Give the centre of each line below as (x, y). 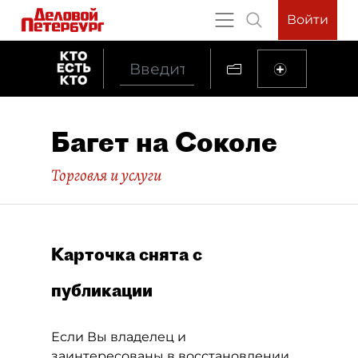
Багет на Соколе (164, 142)
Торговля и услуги (106, 175)
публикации (102, 290)
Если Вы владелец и (119, 337)
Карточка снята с (127, 254)
